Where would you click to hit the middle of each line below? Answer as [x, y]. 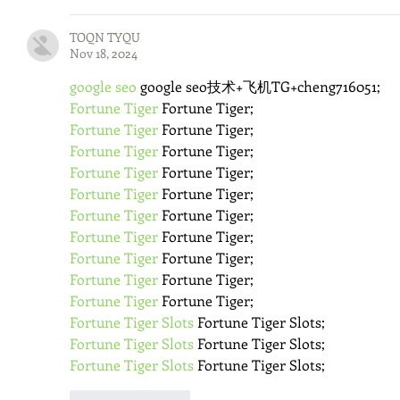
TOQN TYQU [105, 37]
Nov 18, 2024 [104, 53]
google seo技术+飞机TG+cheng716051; [258, 86]
